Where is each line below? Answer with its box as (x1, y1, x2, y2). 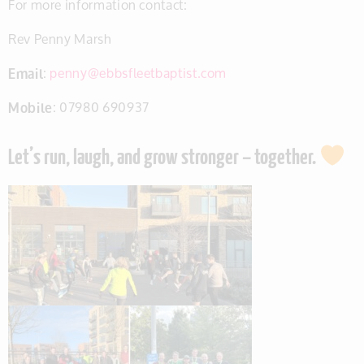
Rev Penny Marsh (8, 24, 112, 52)
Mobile (8, 93, 53, 120)
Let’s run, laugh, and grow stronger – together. (8, 146, 319, 170)
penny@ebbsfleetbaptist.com (50, 58, 227, 86)
